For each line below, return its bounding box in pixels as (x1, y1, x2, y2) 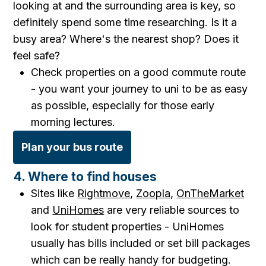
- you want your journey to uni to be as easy (31, 83, 248, 95)
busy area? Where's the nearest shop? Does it (13, 33, 239, 45)
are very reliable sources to (104, 204, 240, 216)
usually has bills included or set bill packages (31, 237, 251, 249)
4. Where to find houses (13, 169, 157, 184)
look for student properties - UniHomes (31, 220, 224, 233)
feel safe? (13, 49, 61, 62)
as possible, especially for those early (31, 99, 215, 112)
